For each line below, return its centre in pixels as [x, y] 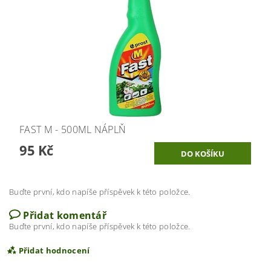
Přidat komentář [65, 215]
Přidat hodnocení [54, 250]
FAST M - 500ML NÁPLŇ [73, 129]
